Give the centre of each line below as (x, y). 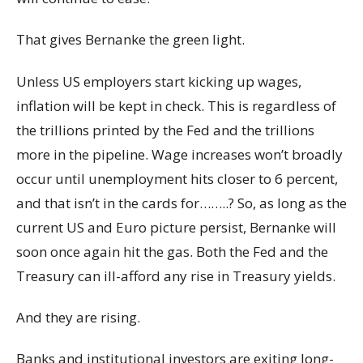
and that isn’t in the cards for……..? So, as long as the (181, 203)
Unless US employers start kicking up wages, (159, 81)
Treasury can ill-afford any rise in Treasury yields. (176, 275)
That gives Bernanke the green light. (130, 40)
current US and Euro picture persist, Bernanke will (176, 227)
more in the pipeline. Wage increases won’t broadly (179, 154)
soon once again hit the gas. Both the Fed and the (172, 251)
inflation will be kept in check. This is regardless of (176, 105)
